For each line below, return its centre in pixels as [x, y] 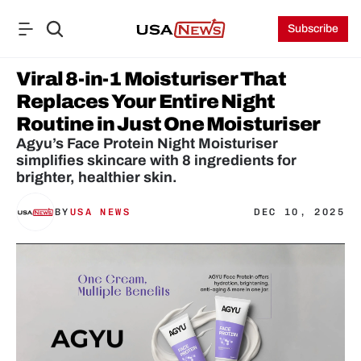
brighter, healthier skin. [97, 177]
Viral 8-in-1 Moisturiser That [151, 79]
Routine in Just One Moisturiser [170, 124]
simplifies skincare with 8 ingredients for [156, 160]
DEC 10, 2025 [299, 212]
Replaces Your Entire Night [146, 102]
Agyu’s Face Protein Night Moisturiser [147, 143]
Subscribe [313, 29]
